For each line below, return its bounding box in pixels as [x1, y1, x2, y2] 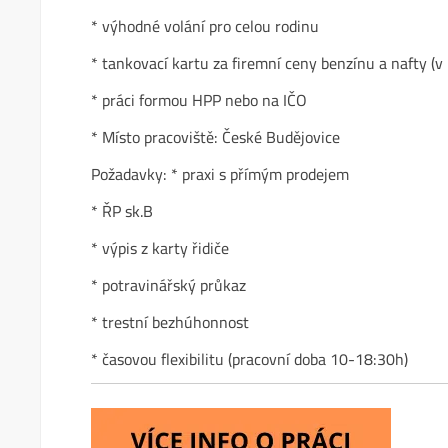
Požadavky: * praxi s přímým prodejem [91, 159, 350, 189]
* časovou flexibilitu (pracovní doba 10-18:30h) [91, 344, 409, 374]
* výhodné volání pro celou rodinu [91, 11, 320, 41]
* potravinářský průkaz [91, 270, 247, 300]
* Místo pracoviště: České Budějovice [91, 122, 341, 152]
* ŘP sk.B [91, 196, 154, 226]
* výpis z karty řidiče [91, 233, 230, 263]
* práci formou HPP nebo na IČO [91, 85, 308, 115]
